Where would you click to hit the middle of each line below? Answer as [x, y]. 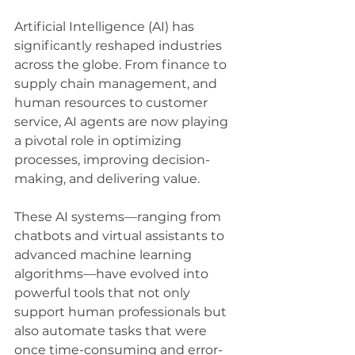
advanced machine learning [105, 254]
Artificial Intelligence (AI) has [106, 26]
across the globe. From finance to [122, 64]
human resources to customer [113, 102]
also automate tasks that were [112, 330]
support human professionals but [122, 311]
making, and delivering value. [109, 178]
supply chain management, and [117, 83]
